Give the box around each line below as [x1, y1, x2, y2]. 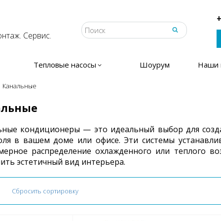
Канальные [2, 81, 37, 90]
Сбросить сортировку [11, 186, 78, 195]
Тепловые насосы [34, 60, 96, 70]
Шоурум [140, 60, 170, 70]
